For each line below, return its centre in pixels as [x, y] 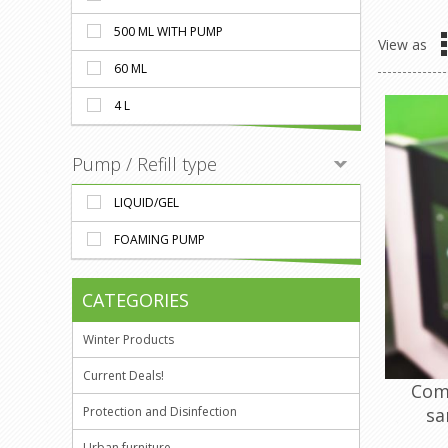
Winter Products [128, 339]
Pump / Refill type [144, 164]
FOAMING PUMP [159, 239]
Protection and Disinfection [160, 411]
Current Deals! [123, 375]
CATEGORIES [135, 300]
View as [403, 44]
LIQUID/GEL [146, 202]
